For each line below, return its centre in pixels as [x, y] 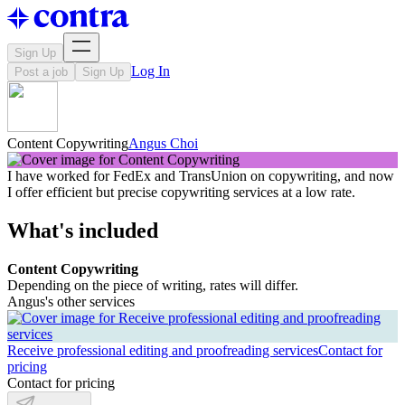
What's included [83, 230]
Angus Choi [163, 143]
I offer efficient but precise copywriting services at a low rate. [181, 192]
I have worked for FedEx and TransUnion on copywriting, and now [201, 176]
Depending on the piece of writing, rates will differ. [153, 285]
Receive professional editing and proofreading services [163, 350]
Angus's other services [71, 301]
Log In [151, 71]
